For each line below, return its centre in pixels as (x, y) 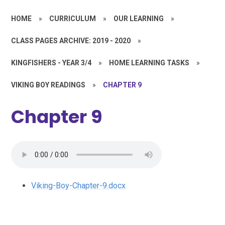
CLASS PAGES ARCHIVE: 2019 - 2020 (71, 40)
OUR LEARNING (139, 18)
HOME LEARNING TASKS (149, 63)
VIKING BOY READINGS (48, 85)
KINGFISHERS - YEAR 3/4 (51, 63)
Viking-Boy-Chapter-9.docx (79, 186)
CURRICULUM (73, 18)
